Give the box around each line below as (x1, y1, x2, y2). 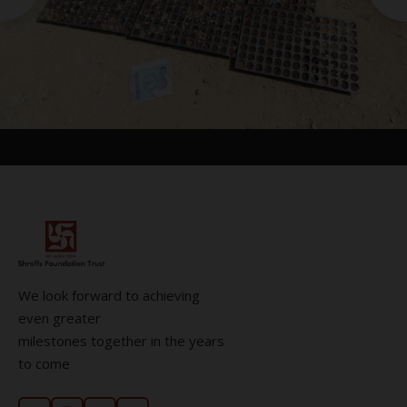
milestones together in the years (18, 332, 224, 350)
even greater (18, 309, 101, 327)
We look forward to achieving (18, 286, 200, 304)
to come (18, 354, 70, 372)
